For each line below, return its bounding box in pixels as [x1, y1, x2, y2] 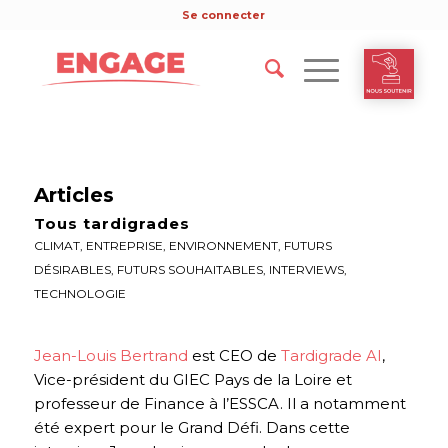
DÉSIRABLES [33, 262, 111, 277]
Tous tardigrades [33, 214, 190, 233]
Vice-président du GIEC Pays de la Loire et [33, 369, 352, 389]
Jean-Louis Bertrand [33, 345, 188, 365]
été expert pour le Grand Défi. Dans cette [33, 417, 350, 437]
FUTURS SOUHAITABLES [116, 262, 263, 277]
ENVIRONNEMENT [168, 238, 278, 253]
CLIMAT [33, 238, 80, 253]
